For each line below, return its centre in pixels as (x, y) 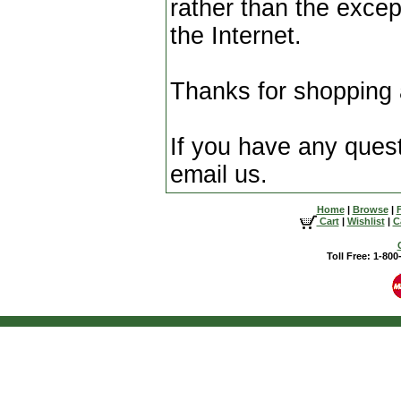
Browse (370, 209)
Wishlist (366, 221)
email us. (219, 175)
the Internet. (236, 36)
